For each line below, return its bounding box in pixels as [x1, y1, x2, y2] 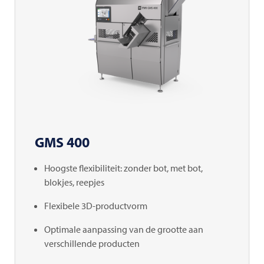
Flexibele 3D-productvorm [44, 199, 147, 212]
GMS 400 [35, 133, 90, 151]
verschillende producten [44, 237, 140, 249]
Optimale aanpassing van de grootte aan [44, 223, 203, 235]
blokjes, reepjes [44, 176, 104, 188]
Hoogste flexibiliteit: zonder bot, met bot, [44, 161, 203, 174]
